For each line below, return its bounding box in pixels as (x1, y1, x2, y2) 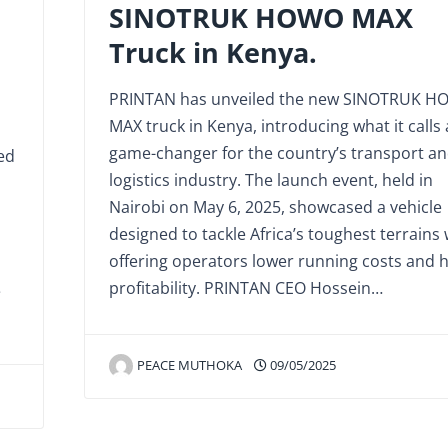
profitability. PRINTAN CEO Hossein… (108, 277, 383, 300)
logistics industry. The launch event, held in (108, 169, 433, 192)
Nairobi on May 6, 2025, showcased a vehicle (108, 196, 442, 219)
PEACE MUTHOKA (136, 356, 242, 375)
